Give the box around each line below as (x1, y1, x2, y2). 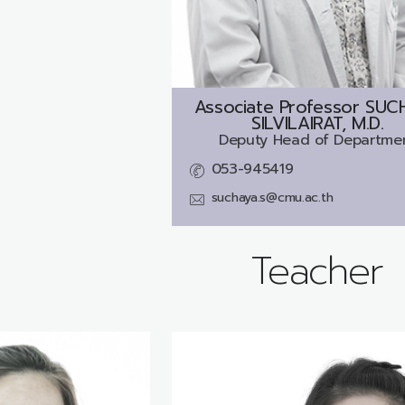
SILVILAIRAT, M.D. (251, 109, 384, 137)
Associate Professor (193, 93, 360, 120)
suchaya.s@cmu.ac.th (211, 187, 334, 207)
